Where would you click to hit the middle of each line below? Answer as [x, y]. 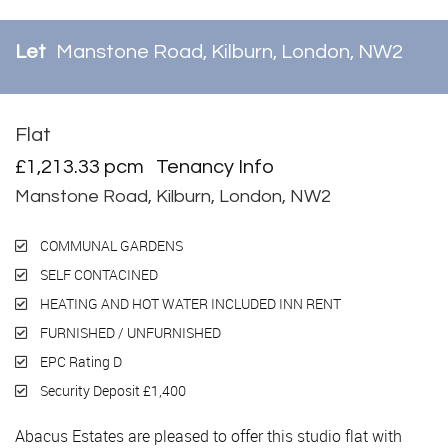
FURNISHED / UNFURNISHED [129, 333]
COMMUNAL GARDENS [110, 246]
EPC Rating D [79, 362]
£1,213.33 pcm [85, 167]
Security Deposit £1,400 [111, 391]
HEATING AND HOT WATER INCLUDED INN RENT [189, 304]
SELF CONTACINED [97, 275]
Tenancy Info [215, 167]
